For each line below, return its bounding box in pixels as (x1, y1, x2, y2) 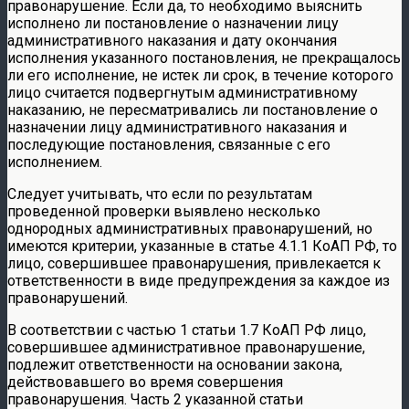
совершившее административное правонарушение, (7, 338, 365, 356)
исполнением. (7, 152, 102, 171)
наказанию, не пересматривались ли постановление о (7, 100, 378, 119)
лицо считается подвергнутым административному (7, 83, 358, 101)
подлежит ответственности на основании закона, (7, 355, 342, 373)
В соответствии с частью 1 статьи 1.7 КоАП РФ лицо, (7, 320, 366, 339)
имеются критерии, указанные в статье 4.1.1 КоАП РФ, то (7, 236, 397, 255)
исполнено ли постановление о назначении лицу (7, 14, 339, 32)
